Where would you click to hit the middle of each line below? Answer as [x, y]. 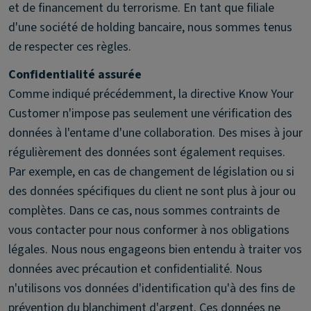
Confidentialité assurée [75, 75]
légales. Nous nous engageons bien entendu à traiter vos [155, 250]
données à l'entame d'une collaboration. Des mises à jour [155, 133]
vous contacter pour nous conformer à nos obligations [149, 230]
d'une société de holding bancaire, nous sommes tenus [150, 27]
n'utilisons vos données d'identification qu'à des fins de [152, 288]
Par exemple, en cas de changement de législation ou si [151, 172]
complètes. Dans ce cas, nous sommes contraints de [144, 211]
